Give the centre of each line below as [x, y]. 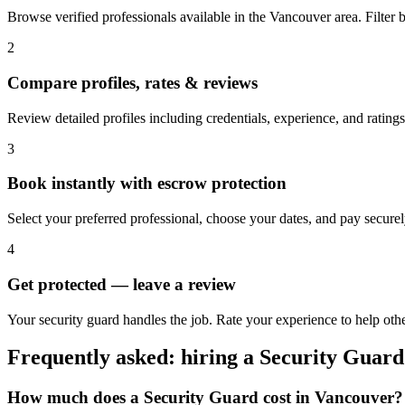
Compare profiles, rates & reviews [132, 82]
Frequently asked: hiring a [133, 358]
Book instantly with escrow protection [147, 184]
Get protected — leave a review [122, 284]
